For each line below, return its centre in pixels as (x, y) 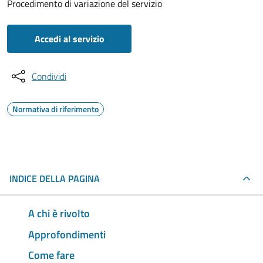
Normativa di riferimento (55, 109)
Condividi (49, 76)
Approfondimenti (67, 234)
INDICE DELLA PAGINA (55, 178)
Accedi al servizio (69, 39)
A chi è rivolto (59, 213)
